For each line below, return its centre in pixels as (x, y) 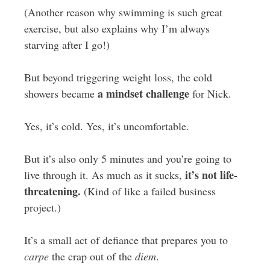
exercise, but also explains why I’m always (117, 28)
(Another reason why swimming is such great (123, 12)
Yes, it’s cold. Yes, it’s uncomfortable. (106, 126)
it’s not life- (209, 175)
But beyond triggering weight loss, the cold (118, 77)
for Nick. (210, 93)
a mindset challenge (143, 93)
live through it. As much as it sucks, (103, 175)
